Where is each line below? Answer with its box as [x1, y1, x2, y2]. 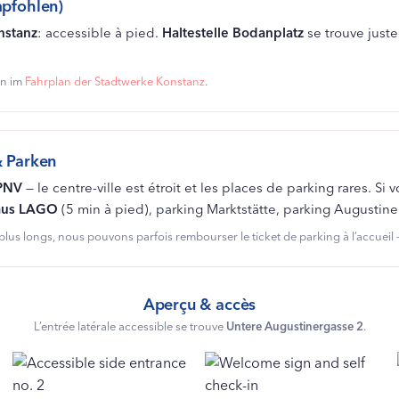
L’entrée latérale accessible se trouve [33, 319, 226, 334]
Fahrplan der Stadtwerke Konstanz [24, 74, 205, 89]
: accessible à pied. [37, 24, 162, 42]
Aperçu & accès [142, 294, 256, 315]
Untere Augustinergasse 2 [225, 319, 363, 334]
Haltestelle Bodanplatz [161, 24, 304, 42]
